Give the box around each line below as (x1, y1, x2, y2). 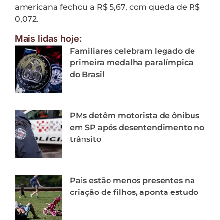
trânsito (70, 135, 101, 144)
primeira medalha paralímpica (70, 58, 193, 68)
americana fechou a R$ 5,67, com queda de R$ (15, 2, 200, 12)
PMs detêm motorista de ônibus (70, 111, 199, 121)
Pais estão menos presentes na (70, 176, 195, 186)
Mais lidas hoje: (15, 33, 82, 44)
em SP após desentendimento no (70, 123, 204, 133)
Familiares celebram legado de (70, 46, 195, 56)
